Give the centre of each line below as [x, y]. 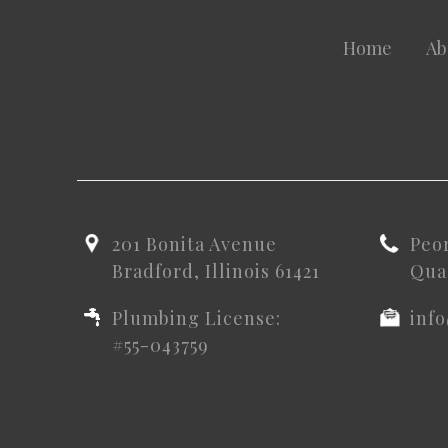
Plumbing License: [196, 317]
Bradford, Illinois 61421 [216, 270]
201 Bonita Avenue [194, 243]
